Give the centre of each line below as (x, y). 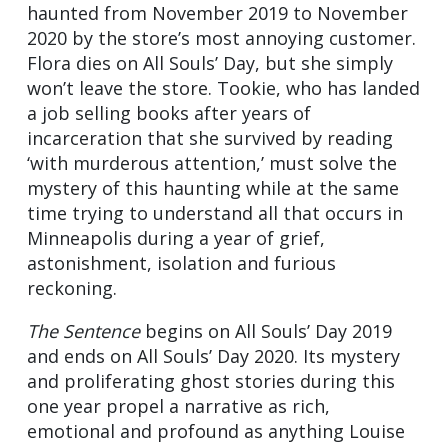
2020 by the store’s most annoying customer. (221, 38)
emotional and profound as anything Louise (216, 431)
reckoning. (72, 288)
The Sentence (83, 331)
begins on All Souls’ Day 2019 (266, 331)
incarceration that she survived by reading (210, 138)
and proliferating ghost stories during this (211, 381)
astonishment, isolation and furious (181, 263)
